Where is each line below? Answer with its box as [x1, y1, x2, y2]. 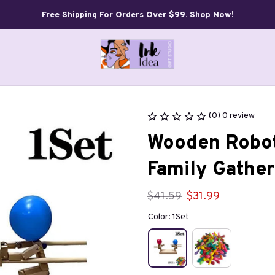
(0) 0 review [209, 110, 255, 121]
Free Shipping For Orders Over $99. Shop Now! [41, 9, 234, 20]
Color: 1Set [148, 212, 189, 222]
